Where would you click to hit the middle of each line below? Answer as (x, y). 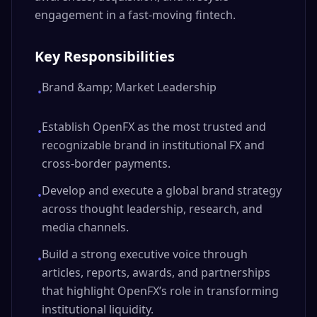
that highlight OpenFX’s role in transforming (160, 291)
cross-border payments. (106, 163)
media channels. (85, 227)
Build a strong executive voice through (145, 254)
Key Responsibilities (105, 56)
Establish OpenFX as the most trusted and (154, 127)
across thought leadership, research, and (152, 209)
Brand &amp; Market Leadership (129, 87)
